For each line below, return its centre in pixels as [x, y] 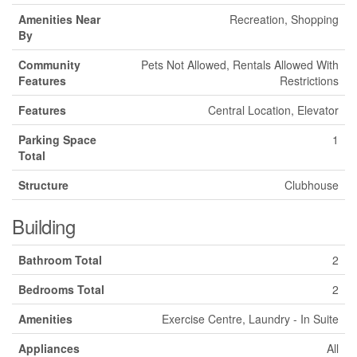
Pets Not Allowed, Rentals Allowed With [240, 65]
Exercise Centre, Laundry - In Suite [250, 319]
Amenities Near [59, 20]
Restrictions [309, 81]
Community [49, 65]
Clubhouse [312, 185]
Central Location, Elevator [273, 110]
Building [44, 226]
